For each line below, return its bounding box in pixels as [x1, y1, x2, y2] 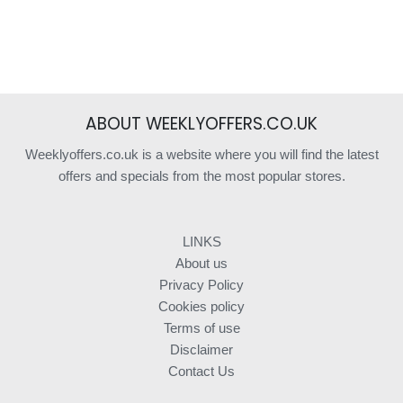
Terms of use [163, 319, 240, 336]
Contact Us [168, 363, 235, 379]
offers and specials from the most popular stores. [58, 167, 345, 184]
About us [175, 255, 228, 271]
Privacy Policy [159, 276, 244, 292]
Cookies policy [158, 298, 245, 314]
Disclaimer [170, 341, 233, 357]
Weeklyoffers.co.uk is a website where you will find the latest [24, 146, 379, 162]
